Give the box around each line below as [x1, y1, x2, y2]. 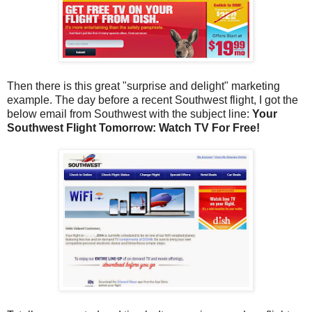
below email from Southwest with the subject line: [7, 107, 252, 120]
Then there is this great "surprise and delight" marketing [7, 79, 280, 92]
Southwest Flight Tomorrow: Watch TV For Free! [7, 121, 260, 134]
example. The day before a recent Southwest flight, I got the [7, 93, 298, 106]
